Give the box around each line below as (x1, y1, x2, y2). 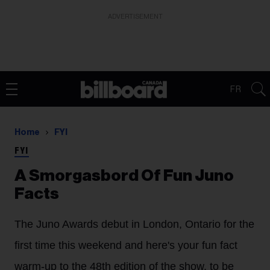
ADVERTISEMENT (107, 13, 163, 20)
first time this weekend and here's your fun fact (14, 239, 237, 251)
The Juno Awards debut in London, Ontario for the (14, 218, 254, 230)
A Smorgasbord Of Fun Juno (14, 168, 234, 184)
